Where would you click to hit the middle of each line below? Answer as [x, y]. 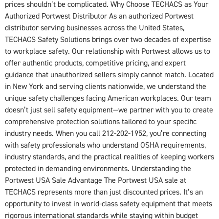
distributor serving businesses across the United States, [95, 28]
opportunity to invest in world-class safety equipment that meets [109, 204]
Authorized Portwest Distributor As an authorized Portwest [99, 16]
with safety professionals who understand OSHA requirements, [105, 145]
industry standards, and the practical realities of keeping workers [109, 157]
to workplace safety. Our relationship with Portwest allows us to [108, 51]
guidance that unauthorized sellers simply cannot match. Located [109, 75]
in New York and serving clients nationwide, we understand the [106, 86]
